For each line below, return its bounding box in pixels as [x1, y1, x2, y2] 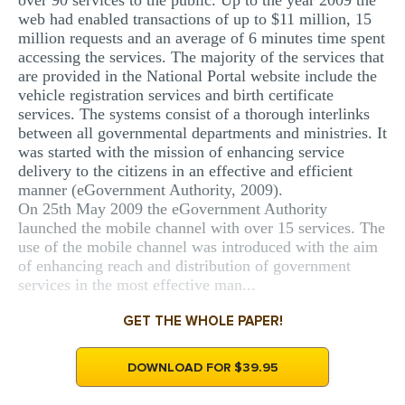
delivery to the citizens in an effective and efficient [18, 162, 353, 180]
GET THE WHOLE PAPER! [122, 313, 283, 329]
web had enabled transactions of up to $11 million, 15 [18, 10, 372, 28]
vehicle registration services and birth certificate [18, 86, 334, 104]
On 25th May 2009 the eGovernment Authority [18, 200, 327, 218]
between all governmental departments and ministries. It [18, 124, 387, 142]
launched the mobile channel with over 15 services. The [18, 219, 385, 237]
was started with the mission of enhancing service [18, 143, 344, 161]
